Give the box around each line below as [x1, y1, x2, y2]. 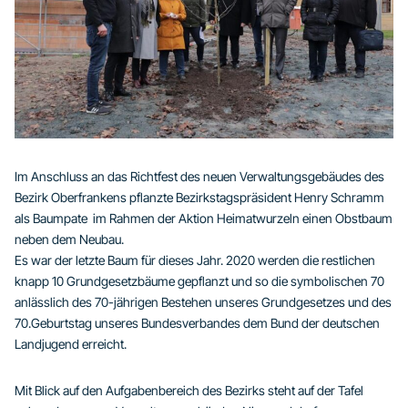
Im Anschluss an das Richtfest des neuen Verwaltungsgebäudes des [15, 168, 384, 185]
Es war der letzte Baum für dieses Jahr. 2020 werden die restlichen [15, 252, 375, 269]
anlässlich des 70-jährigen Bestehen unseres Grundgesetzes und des [15, 294, 392, 311]
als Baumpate [15, 210, 90, 227]
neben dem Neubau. [15, 231, 124, 248]
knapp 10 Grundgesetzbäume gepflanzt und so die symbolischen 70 [15, 273, 384, 290]
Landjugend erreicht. [15, 336, 127, 352]
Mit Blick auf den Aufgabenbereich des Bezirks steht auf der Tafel [15, 382, 363, 399]
